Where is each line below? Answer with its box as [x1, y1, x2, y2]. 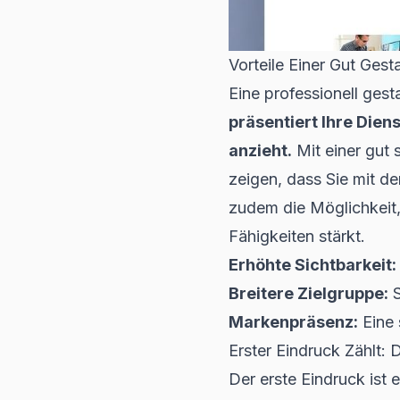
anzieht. [229, 141, 292, 160]
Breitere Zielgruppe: [229, 284, 388, 303]
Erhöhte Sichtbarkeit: [229, 255, 396, 274]
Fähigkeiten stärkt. [229, 227, 365, 246]
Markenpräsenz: [229, 312, 358, 331]
